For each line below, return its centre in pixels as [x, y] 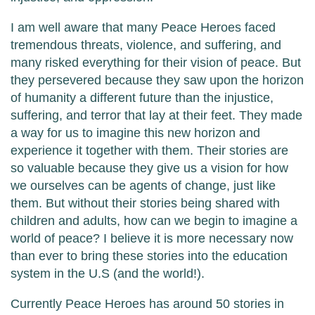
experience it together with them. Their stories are [149, 151]
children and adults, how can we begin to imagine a [154, 221]
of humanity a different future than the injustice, [142, 98]
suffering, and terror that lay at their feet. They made [156, 116]
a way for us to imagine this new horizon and [135, 133]
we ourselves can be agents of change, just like [143, 186]
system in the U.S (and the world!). [109, 274]
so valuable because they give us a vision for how [149, 168]
